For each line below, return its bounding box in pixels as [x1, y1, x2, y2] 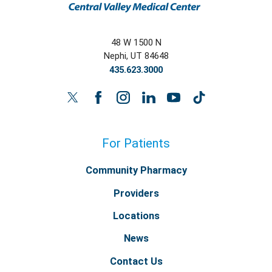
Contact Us [109, 255, 163, 267]
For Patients [102, 135, 170, 151]
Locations [112, 209, 160, 222]
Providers [113, 187, 159, 199]
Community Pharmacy [85, 165, 187, 177]
